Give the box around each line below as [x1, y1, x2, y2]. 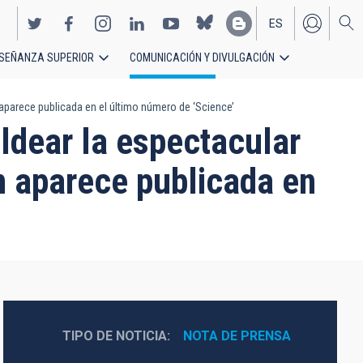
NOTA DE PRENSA [182, 328, 291, 344]
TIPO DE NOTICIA [62, 328, 167, 344]
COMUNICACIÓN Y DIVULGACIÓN [130, 51, 275, 64]
